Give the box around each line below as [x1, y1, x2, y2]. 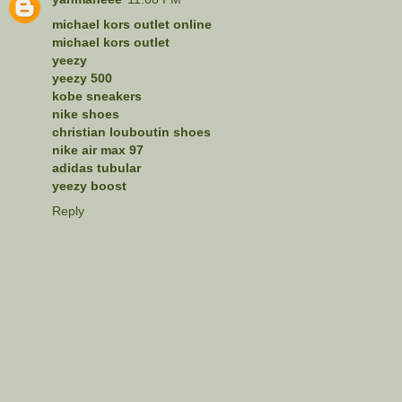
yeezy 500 [52, 70, 112, 85]
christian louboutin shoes [52, 124, 211, 139]
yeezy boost [52, 178, 127, 193]
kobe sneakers [52, 88, 142, 103]
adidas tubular [52, 160, 141, 175]
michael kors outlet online [52, 16, 212, 31]
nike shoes [52, 106, 119, 121]
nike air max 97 [52, 142, 144, 157]
